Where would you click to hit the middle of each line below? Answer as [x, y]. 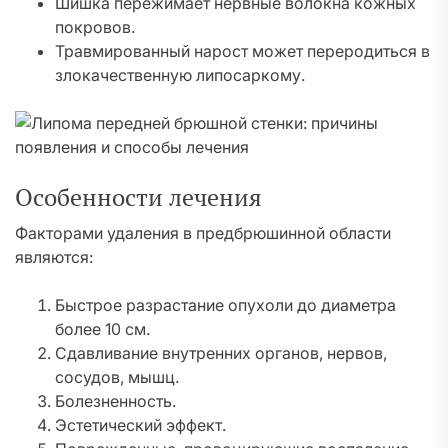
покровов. [95, 27]
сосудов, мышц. [117, 377]
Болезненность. [115, 401]
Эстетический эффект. [140, 425]
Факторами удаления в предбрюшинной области [203, 233]
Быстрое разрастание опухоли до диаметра [225, 305]
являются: [54, 257]
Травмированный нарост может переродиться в [242, 51]
